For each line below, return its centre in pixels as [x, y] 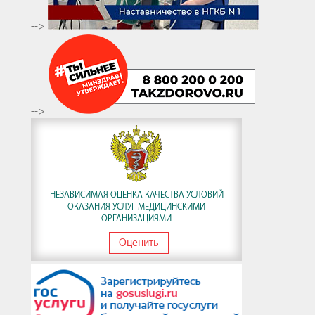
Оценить [139, 243]
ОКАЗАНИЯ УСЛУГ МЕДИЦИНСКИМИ [137, 206]
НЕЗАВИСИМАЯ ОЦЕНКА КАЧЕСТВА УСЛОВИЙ [136, 194]
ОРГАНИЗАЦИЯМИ [137, 218]
